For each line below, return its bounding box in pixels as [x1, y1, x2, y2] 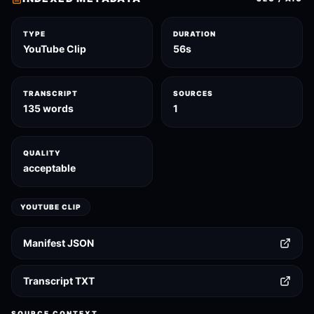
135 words [23, 102, 74, 114]
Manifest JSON [23, 237, 94, 249]
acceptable [23, 162, 76, 174]
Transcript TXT [23, 275, 95, 287]
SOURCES [173, 89, 213, 97]
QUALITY [23, 149, 61, 157]
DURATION [173, 29, 216, 38]
